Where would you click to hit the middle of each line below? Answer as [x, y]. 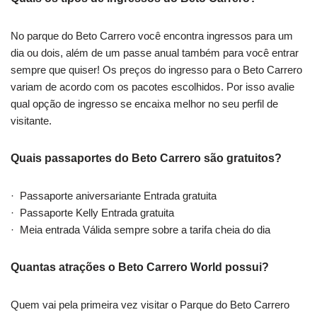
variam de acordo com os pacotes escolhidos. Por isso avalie [152, 86]
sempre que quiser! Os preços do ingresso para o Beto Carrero [156, 69]
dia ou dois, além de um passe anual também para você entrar [155, 52]
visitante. [31, 120]
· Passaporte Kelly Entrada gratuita [92, 212]
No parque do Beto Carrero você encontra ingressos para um [152, 35]
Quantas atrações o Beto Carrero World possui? [140, 267]
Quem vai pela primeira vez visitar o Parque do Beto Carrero [150, 304]
